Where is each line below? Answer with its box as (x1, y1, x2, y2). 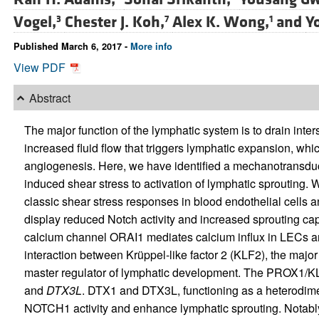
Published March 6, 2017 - (13, 40, 130, 53)
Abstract (28, 89, 70, 106)
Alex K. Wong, (172, 12, 269, 33)
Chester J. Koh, (64, 12, 164, 33)
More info (130, 40, 172, 53)
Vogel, (13, 12, 56, 33)
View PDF (13, 59, 68, 76)
